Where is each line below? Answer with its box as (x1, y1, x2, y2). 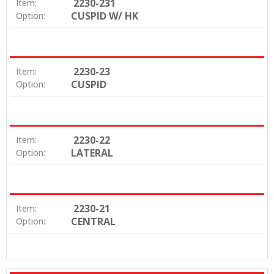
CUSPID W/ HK (71, 9, 138, 23)
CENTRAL (71, 214, 116, 228)
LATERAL (71, 146, 113, 160)
